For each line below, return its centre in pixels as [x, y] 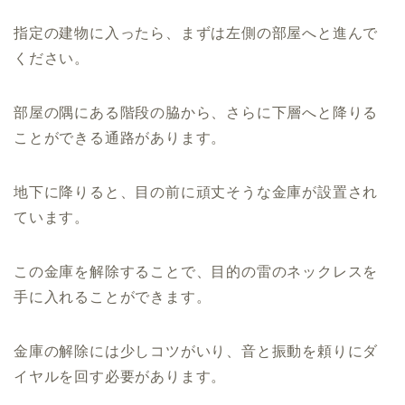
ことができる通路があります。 [120, 137]
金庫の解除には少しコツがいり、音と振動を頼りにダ [196, 351]
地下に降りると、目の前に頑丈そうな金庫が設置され [196, 192]
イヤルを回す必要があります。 [120, 376]
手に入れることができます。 [113, 297]
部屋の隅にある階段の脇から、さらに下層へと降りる [196, 112]
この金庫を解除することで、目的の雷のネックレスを [196, 271]
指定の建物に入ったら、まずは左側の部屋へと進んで [196, 33]
